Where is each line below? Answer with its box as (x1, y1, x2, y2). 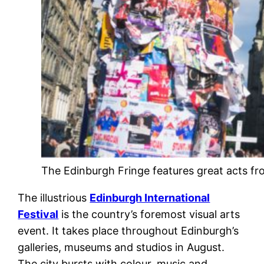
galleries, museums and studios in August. (18, 241, 225, 254)
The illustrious (18, 192, 90, 204)
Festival (18, 208, 59, 221)
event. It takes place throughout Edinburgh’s (18, 225, 239, 237)
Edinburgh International (90, 192, 210, 204)
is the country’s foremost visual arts (58, 208, 240, 221)
